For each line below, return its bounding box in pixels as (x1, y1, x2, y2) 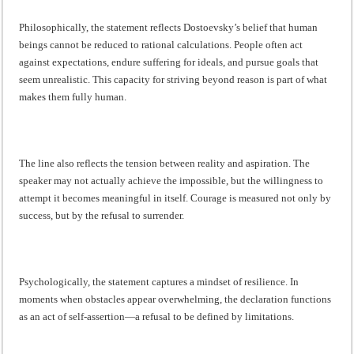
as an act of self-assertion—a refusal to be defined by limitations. (19, 310, 295, 322)
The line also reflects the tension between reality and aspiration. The (19, 156, 311, 169)
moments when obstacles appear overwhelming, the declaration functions (19, 292, 332, 305)
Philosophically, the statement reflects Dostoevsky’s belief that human (19, 21, 318, 33)
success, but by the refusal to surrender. (19, 209, 185, 221)
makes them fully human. (19, 90, 127, 103)
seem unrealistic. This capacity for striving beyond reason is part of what (19, 73, 328, 85)
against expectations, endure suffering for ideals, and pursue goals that (19, 55, 319, 68)
